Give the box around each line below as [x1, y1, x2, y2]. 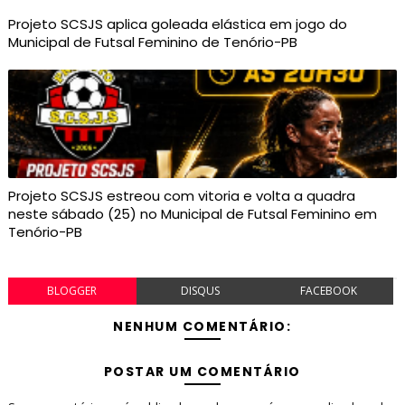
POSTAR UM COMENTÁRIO [103, 363, 301, 381]
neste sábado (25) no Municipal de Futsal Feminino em [7, 204, 377, 224]
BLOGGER [47, 283, 98, 299]
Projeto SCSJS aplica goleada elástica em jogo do [7, 14, 347, 34]
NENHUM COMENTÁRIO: [113, 317, 292, 336]
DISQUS [181, 283, 221, 299]
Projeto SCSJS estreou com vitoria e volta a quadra [7, 186, 355, 206]
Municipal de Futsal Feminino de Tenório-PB [7, 33, 297, 52]
